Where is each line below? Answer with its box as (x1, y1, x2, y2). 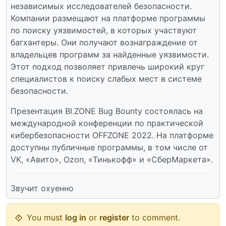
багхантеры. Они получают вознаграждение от (11, 37, 198, 48)
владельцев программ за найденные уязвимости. (11, 49, 209, 60)
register (99, 212, 129, 223)
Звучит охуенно (11, 183, 74, 194)
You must (27, 212, 65, 223)
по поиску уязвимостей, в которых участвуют (11, 25, 197, 36)
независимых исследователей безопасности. (11, 1, 192, 12)
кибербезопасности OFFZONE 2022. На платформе (11, 130, 213, 141)
